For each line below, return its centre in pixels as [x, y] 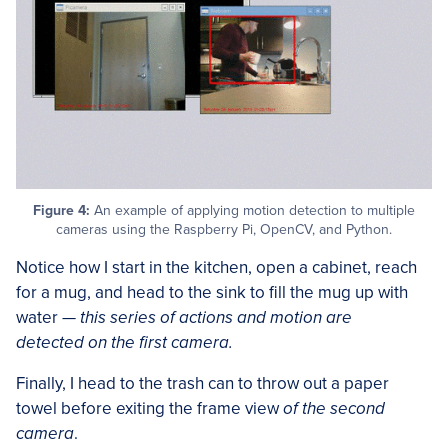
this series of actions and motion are [216, 317]
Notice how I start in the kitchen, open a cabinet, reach [216, 267]
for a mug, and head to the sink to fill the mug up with [212, 292]
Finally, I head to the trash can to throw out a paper [202, 383]
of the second [334, 408]
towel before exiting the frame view [149, 408]
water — [48, 317]
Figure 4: [61, 210]
